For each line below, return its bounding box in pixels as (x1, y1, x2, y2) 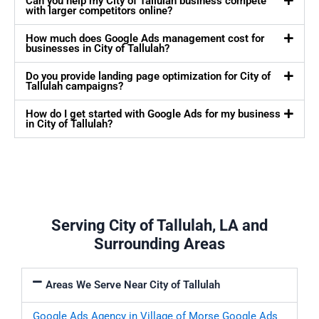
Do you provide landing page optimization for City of (26, 70, 271, 83)
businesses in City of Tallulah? (26, 42, 169, 56)
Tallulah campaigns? (26, 80, 123, 93)
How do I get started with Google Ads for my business (26, 108, 281, 121)
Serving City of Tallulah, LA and (51, 216, 268, 235)
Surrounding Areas (94, 235, 225, 253)
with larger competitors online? (26, 4, 172, 18)
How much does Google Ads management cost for (26, 32, 264, 46)
